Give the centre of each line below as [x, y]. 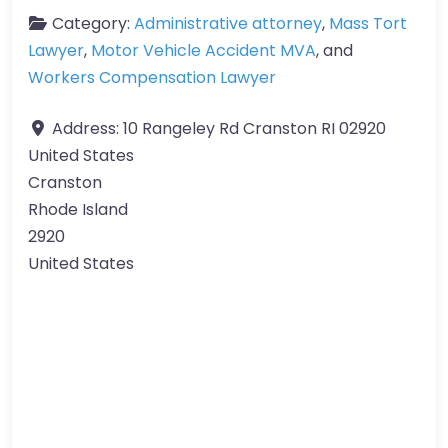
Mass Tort [368, 23]
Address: [87, 128]
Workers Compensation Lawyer [152, 77]
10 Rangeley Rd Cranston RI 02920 [254, 128]
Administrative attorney [228, 23]
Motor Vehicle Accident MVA [203, 50]
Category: [93, 23]
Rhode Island [78, 209]
